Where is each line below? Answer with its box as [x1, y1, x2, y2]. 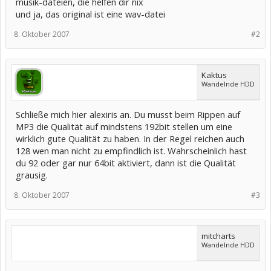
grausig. [16, 169, 48, 181]
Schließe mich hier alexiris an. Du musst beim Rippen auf [16, 108, 240, 120]
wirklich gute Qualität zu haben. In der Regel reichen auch [16, 132, 244, 145]
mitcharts [201, 230, 235, 241]
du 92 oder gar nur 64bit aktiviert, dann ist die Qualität [16, 157, 236, 169]
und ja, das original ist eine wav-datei [16, 8, 165, 20]
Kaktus [201, 70, 227, 80]
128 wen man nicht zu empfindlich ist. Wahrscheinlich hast [16, 145, 247, 157]
